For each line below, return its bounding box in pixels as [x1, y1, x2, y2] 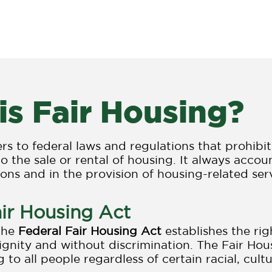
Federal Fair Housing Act [18, 224, 161, 237]
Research [116, 22, 165, 33]
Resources [25, 22, 80, 33]
